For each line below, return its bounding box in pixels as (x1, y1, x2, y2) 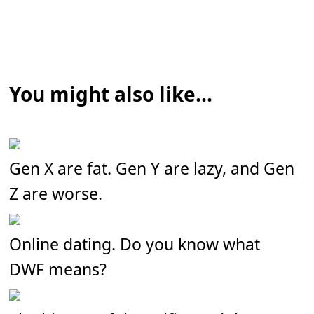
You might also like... (9, 80, 213, 107)
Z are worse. (9, 182, 103, 205)
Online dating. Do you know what (9, 232, 261, 255)
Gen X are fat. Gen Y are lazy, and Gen (9, 156, 295, 179)
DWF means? (9, 257, 107, 280)
